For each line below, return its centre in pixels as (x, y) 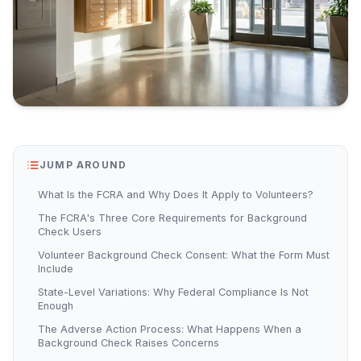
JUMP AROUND (83, 165)
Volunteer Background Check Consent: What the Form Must (184, 255)
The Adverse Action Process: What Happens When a (170, 329)
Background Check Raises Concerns (129, 343)
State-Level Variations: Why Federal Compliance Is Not (173, 292)
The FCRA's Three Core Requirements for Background (172, 218)
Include (56, 269)
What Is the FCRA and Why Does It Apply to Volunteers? (176, 195)
